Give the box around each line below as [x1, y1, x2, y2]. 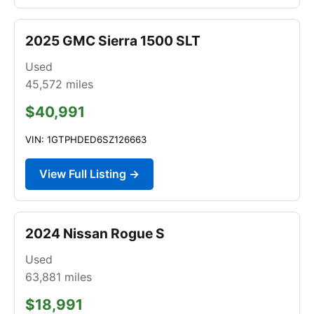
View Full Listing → [39, 166, 139, 181]
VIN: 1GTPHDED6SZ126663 [25, 133, 146, 145]
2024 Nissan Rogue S [25, 224, 165, 242]
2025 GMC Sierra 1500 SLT [25, 32, 200, 49]
